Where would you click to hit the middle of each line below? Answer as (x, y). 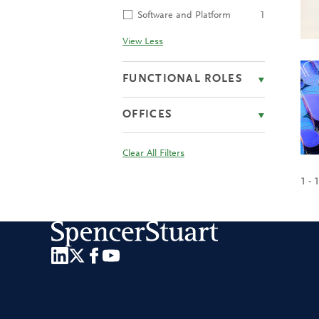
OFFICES (148, 115)
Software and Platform (184, 16)
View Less (143, 42)
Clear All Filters (153, 154)
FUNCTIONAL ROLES (183, 79)
